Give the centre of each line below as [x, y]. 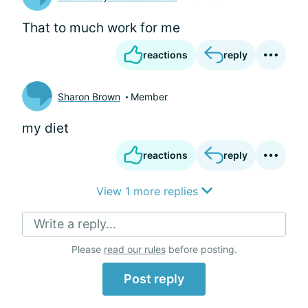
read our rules [134, 249]
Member [149, 96]
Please [87, 249]
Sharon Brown [89, 96]
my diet [45, 128]
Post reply [154, 279]
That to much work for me [101, 28]
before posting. [201, 249]
